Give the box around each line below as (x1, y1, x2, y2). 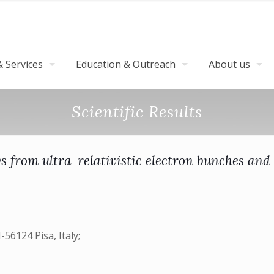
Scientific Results (72, 102, 202, 122)
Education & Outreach (76, 57, 176, 71)
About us (209, 57, 250, 71)
